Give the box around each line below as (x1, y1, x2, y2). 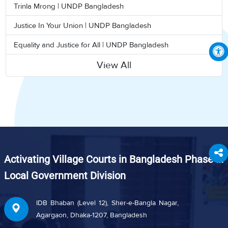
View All (97, 59, 131, 71)
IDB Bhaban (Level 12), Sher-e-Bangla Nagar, (36, 198, 179, 207)
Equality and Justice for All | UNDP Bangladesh (14, 40, 169, 49)
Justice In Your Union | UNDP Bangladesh (14, 20, 152, 30)
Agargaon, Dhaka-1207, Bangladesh (36, 210, 147, 219)
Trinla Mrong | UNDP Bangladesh (14, 1, 124, 11)
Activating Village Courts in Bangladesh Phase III (4, 153, 223, 166)
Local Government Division (4, 169, 126, 182)
